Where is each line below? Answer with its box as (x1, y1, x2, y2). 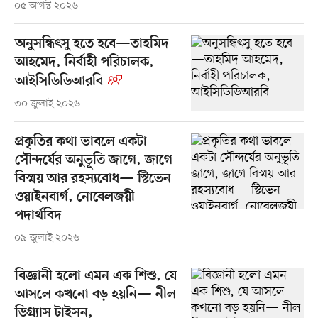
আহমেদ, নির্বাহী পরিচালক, (14, 55, 154, 72)
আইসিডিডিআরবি (14, 74, 103, 91)
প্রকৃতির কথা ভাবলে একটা (14, 134, 147, 151)
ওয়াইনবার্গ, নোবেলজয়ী (14, 190, 135, 207)
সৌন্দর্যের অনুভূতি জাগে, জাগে (14, 153, 172, 170)
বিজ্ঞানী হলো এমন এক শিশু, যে (14, 268, 177, 285)
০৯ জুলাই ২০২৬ (13, 231, 79, 246)
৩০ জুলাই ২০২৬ (13, 97, 80, 111)
